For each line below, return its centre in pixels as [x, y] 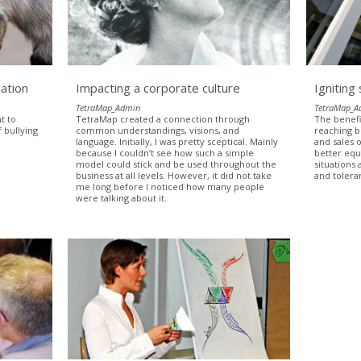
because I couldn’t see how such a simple [165, 152]
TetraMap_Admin [108, 107]
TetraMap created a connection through [163, 118]
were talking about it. [123, 197]
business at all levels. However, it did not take [174, 175]
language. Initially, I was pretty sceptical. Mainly [177, 141]
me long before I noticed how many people [170, 186]
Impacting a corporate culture [158, 87]
